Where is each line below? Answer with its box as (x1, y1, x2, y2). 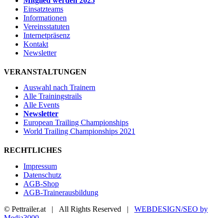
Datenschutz (23, 170, 61, 179)
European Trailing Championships (23, 118, 128, 127)
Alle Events (23, 101, 59, 109)
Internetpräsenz (23, 31, 70, 39)
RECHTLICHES (4, 146, 62, 155)
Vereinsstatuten (23, 22, 70, 31)
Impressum (23, 162, 57, 170)
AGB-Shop (23, 179, 59, 188)
